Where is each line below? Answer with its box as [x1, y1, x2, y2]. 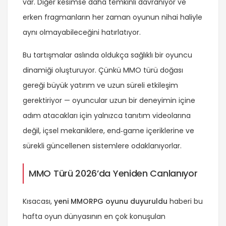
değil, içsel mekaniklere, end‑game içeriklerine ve [23, 126, 194, 136]
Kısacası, [23, 196, 54, 207]
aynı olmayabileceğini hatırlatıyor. [23, 27, 141, 38]
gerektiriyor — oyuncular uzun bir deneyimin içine [23, 95, 195, 106]
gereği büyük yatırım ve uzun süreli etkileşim [23, 80, 178, 91]
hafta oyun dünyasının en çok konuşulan [23, 211, 165, 222]
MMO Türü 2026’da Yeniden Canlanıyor [29, 167, 198, 180]
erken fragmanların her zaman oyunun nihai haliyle [23, 12, 202, 23]
